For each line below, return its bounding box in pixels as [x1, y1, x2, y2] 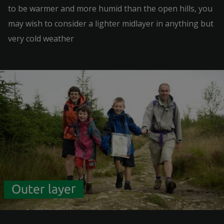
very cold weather [8, 33, 74, 44]
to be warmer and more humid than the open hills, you [8, 3, 212, 14]
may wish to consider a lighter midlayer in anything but [8, 18, 213, 29]
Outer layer [11, 181, 76, 196]
